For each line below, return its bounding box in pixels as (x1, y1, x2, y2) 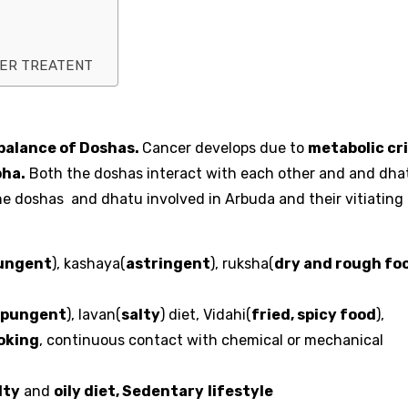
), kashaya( (52, 255, 126, 273)
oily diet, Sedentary (54, 382, 204, 401)
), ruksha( (210, 255, 274, 273)
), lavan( (66, 306, 121, 324)
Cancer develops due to (142, 139, 308, 158)
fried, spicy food (251, 306, 376, 324)
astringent (126, 255, 210, 273)
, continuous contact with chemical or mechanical (39, 331, 383, 350)
